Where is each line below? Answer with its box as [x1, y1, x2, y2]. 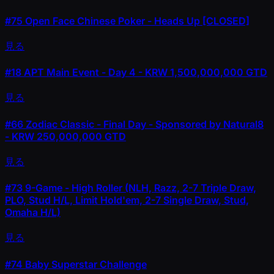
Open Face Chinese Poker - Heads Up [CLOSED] [23, 14, 250, 27]
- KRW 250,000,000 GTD [5, 130, 126, 143]
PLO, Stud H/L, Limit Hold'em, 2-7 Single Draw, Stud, [5, 194, 249, 207]
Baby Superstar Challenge [23, 257, 147, 270]
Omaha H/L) [5, 206, 61, 219]
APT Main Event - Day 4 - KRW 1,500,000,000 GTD [21, 66, 267, 79]
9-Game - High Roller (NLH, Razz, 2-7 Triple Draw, [23, 182, 256, 194]
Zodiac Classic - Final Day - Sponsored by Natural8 [23, 117, 264, 130]
